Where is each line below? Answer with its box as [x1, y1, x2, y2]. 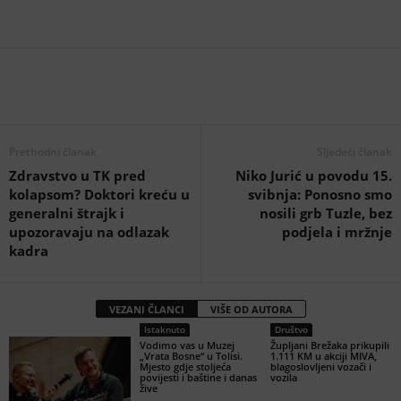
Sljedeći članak [317, 144, 392, 159]
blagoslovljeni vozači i [269, 360, 371, 373]
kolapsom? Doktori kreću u [9, 185, 190, 203]
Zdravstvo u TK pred [9, 166, 146, 184]
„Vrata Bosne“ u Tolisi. [139, 349, 243, 363]
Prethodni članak [9, 144, 97, 159]
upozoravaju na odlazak [9, 223, 169, 241]
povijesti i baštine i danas [139, 371, 257, 384]
